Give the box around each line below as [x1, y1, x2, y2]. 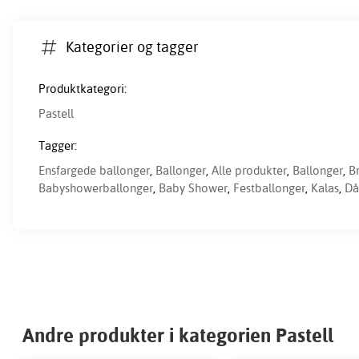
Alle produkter [212, 163, 287, 179]
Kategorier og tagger [66, 37, 200, 56]
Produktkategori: [38, 81, 127, 97]
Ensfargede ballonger [38, 163, 150, 179]
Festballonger [233, 180, 305, 196]
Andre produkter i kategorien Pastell [22, 323, 333, 348]
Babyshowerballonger [38, 180, 153, 196]
